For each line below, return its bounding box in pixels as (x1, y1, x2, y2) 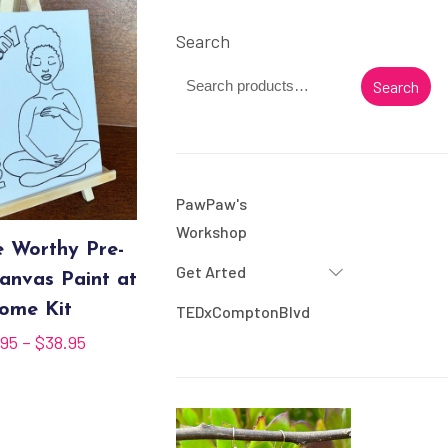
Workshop (175, 222, 247, 241)
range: (85, 358, 136, 381)
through (85, 414, 148, 437)
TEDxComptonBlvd (175, 302, 310, 321)
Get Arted (175, 262, 246, 281)
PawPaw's (175, 194, 247, 213)
